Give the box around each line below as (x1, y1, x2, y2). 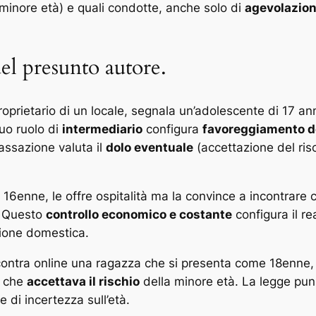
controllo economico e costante (46, 207, 232, 221)
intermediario (62, 122, 142, 137)
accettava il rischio (27, 274, 140, 288)
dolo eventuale (106, 140, 193, 155)
